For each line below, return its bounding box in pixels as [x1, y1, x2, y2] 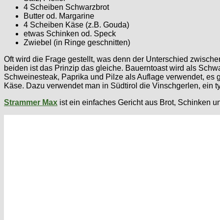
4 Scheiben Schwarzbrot [24, 2, 109, 11]
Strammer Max [4, 98, 57, 107]
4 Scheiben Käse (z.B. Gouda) [24, 20, 129, 29]
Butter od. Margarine [24, 11, 94, 20]
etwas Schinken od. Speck [24, 29, 116, 38]
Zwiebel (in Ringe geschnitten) [24, 38, 130, 47]
